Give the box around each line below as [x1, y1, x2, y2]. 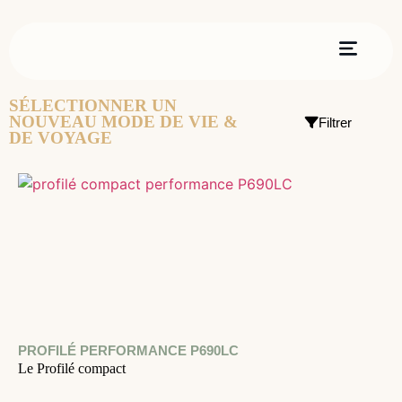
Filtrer [318, 114, 352, 130]
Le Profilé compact [18, 361, 126, 376]
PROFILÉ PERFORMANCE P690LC [18, 343, 239, 358]
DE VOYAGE [9, 128, 112, 147]
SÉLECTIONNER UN [9, 96, 177, 115]
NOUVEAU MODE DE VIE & [9, 112, 238, 131]
